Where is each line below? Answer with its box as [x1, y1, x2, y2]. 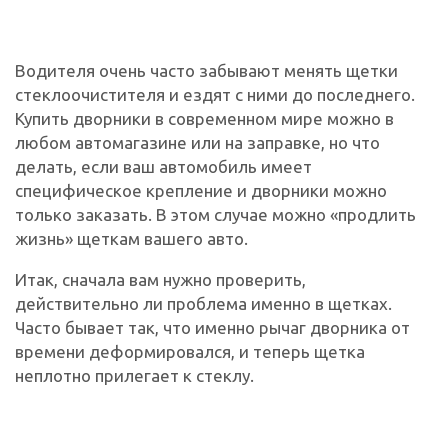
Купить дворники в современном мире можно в [15, 108, 394, 128]
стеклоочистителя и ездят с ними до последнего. [15, 84, 415, 104]
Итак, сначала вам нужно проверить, [15, 269, 306, 289]
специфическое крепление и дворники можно [15, 180, 387, 200]
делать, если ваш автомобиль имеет [15, 156, 312, 176]
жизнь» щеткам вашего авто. [15, 228, 248, 248]
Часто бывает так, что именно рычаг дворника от [15, 317, 410, 337]
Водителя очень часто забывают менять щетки [15, 60, 398, 80]
